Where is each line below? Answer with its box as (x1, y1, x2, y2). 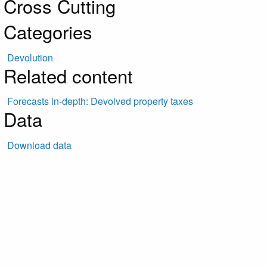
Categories (4, 18, 92, 45)
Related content (4, 61, 133, 89)
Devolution (7, 50, 54, 64)
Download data (7, 138, 72, 152)
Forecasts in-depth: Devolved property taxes (7, 94, 194, 108)
